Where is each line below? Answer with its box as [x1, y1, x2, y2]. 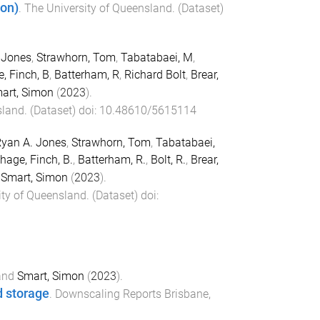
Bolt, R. [150, 152, 186, 166]
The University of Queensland [24, 1, 172, 16]
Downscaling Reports [54, 287, 161, 301]
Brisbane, [164, 287, 211, 301]
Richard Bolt [124, 67, 186, 81]
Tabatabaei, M [120, 50, 193, 64]
